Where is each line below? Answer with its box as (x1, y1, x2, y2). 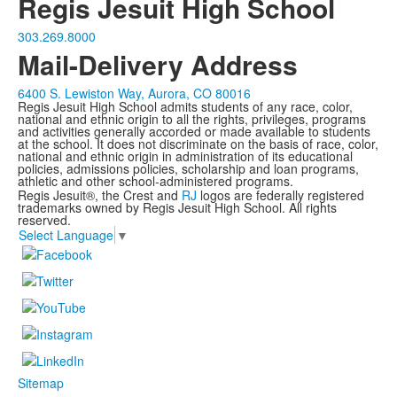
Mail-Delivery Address (18, 45, 298, 84)
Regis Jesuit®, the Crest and (18, 186, 182, 205)
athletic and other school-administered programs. (18, 172, 293, 191)
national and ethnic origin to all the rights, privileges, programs (18, 110, 366, 128)
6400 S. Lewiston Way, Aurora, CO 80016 (18, 84, 251, 103)
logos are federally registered (197, 186, 364, 205)
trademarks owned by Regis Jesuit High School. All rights (18, 198, 337, 217)
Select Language (19, 225, 113, 244)
